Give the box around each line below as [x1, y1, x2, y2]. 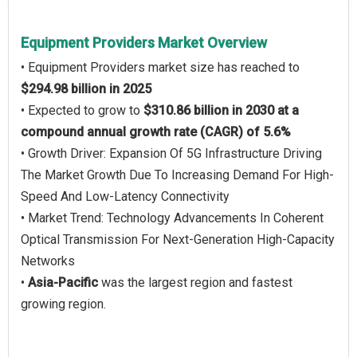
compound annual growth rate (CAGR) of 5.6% [21, 124, 291, 139]
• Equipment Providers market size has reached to [21, 60, 300, 75]
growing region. [21, 296, 106, 312]
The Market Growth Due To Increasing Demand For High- [21, 167, 334, 182]
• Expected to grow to [21, 103, 143, 118]
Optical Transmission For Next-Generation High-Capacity [21, 232, 335, 247]
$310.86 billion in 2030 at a [143, 103, 299, 118]
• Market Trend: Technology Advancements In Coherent [21, 210, 324, 226]
